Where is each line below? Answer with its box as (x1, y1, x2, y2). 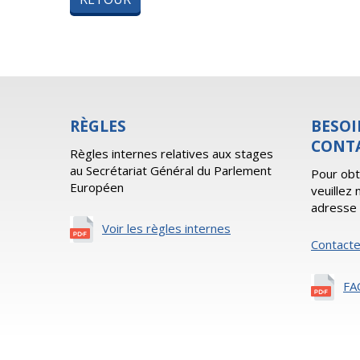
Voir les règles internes (102, 220, 231, 236)
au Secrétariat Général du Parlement (70, 162, 272, 178)
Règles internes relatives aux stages (70, 145, 273, 162)
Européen (70, 179, 124, 195)
